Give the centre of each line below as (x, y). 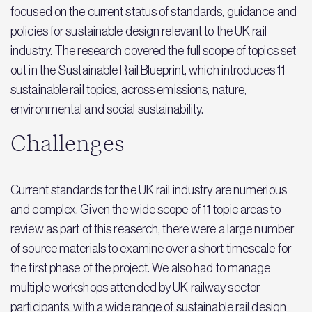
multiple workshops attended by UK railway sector (135, 287)
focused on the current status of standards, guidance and (154, 11)
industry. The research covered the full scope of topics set (154, 50)
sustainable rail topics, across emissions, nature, (129, 89)
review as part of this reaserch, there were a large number (153, 229)
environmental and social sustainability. (107, 109)
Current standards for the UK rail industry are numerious (149, 190)
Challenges (68, 144)
